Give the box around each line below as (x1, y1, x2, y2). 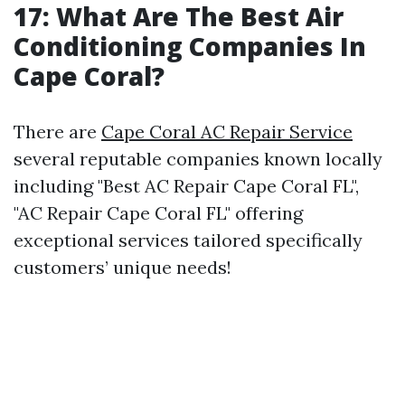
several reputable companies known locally (14, 147, 382, 171)
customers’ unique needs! (14, 256, 231, 279)
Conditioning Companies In (14, 29, 366, 64)
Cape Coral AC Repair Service (101, 120, 353, 144)
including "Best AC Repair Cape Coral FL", (14, 174, 359, 198)
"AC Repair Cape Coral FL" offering (14, 202, 303, 225)
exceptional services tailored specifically (14, 229, 363, 252)
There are (14, 120, 101, 144)
